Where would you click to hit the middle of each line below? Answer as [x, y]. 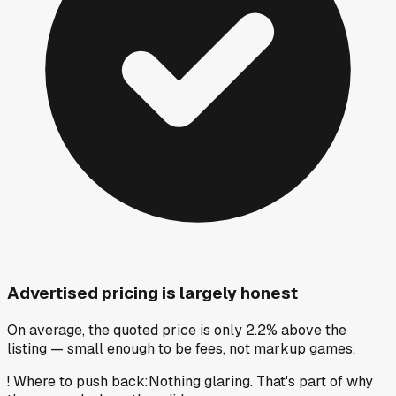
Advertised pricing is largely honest [152, 293]
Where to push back [79, 381]
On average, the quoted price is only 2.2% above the [177, 330]
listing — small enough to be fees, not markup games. [181, 348]
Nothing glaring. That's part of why [261, 381]
